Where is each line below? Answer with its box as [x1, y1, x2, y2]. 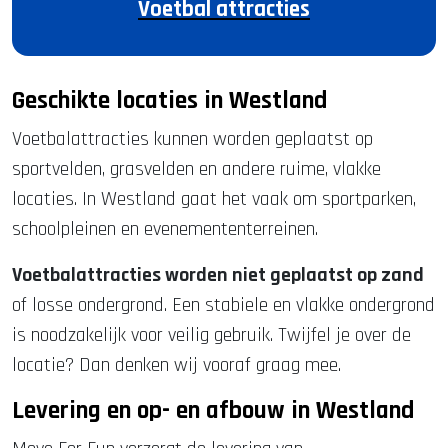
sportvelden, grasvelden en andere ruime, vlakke [12, 156, 381, 183]
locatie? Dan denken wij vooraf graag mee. [12, 352, 341, 379]
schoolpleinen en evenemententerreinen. [12, 216, 318, 243]
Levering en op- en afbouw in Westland [12, 395, 414, 428]
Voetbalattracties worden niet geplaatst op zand [12, 262, 424, 289]
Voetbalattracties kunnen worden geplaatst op [12, 126, 373, 153]
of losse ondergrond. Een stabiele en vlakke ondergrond [12, 292, 435, 319]
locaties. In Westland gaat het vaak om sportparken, [12, 186, 416, 213]
